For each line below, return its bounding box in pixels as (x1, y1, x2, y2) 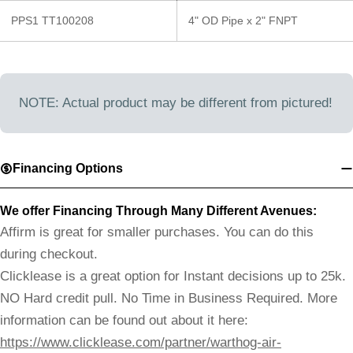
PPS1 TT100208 (11, 14, 94, 28)
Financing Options (13, 161, 123, 175)
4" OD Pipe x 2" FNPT (188, 14, 298, 28)
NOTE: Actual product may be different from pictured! (19, 95, 333, 111)
